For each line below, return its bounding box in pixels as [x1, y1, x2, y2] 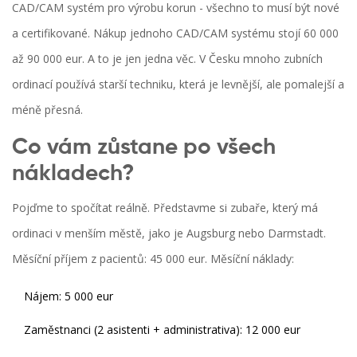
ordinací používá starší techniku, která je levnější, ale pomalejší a [12, 76, 344, 92]
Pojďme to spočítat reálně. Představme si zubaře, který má [12, 200, 318, 216]
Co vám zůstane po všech [12, 136, 276, 159]
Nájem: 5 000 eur [24, 288, 113, 304]
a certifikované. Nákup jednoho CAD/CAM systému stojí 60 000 [12, 25, 339, 41]
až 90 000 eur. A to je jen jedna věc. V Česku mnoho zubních [12, 51, 323, 67]
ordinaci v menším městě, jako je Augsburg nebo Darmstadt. [12, 226, 326, 241]
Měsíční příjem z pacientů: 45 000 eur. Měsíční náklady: [12, 251, 294, 267]
